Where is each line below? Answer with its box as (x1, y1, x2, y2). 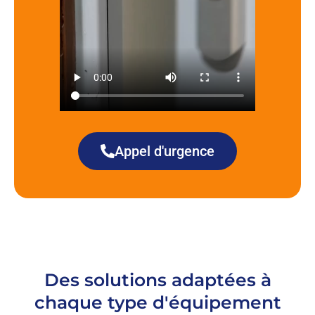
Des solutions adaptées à (44, 269, 271, 290)
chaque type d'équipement (34, 291, 281, 313)
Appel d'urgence (115, 142, 214, 160)
